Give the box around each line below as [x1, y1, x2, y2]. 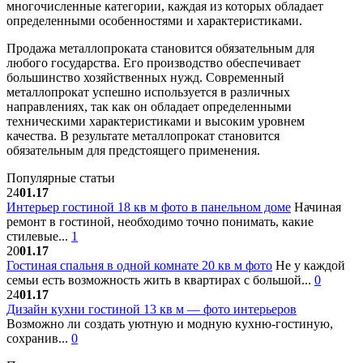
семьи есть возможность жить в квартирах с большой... [6, 272, 314, 287]
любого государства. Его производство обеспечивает [6, 55, 301, 70]
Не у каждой [272, 258, 345, 272]
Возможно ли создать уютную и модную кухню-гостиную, [6, 316, 333, 331]
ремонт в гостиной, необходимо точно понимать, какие [6, 214, 314, 228]
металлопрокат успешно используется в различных [6, 84, 290, 99]
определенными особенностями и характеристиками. [6, 13, 302, 28]
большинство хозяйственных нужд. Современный [6, 70, 284, 84]
